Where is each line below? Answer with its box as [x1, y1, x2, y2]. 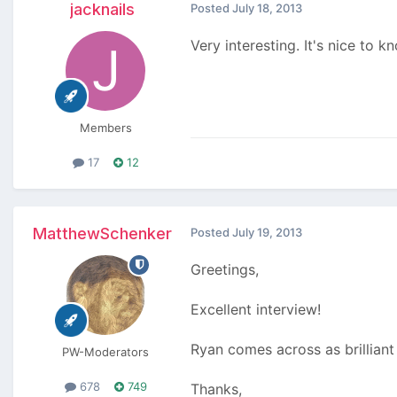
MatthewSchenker [32, 223, 172, 243]
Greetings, [191, 260, 259, 278]
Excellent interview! [191, 300, 321, 318]
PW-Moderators [62, 344, 149, 359]
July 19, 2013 [232, 224, 302, 239]
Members [79, 120, 132, 135]
